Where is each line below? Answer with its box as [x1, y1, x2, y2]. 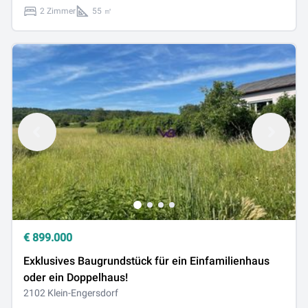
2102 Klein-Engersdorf [23, 287, 118, 298]
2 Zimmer [40, 6, 76, 16]
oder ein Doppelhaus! [23, 271, 128, 284]
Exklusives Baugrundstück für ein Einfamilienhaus [23, 254, 269, 267]
